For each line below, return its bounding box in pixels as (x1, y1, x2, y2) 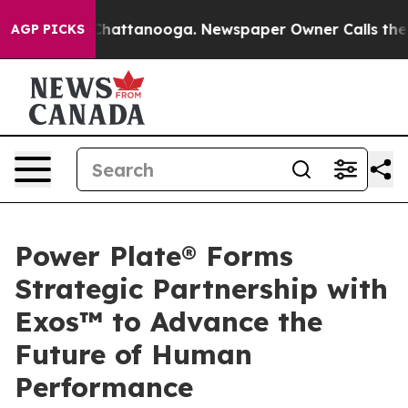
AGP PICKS (11, 21, 85, 37)
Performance (15, 370, 193, 404)
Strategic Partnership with (15, 271, 388, 306)
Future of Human (15, 337, 252, 372)
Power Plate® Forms (15, 239, 293, 273)
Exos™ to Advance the (15, 304, 322, 339)
